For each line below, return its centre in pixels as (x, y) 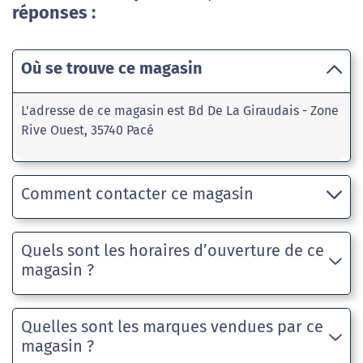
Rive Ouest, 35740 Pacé (88, 130)
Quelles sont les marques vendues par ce (172, 327)
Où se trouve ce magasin (112, 68)
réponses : (54, 13)
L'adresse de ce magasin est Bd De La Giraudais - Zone (180, 111)
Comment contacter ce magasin (137, 194)
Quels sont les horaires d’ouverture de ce (173, 251)
